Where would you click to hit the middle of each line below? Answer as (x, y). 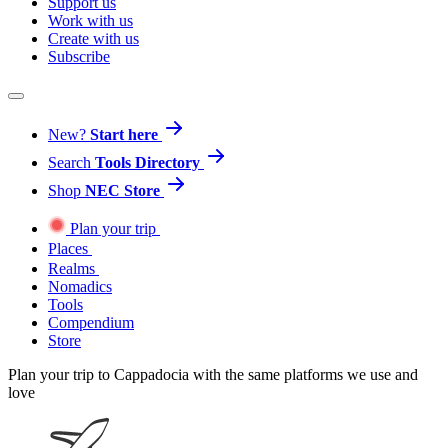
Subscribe (79, 56)
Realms (71, 268)
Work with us (90, 20)
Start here (124, 134)
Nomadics (80, 286)
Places (68, 248)
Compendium (91, 322)
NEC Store (122, 190)
